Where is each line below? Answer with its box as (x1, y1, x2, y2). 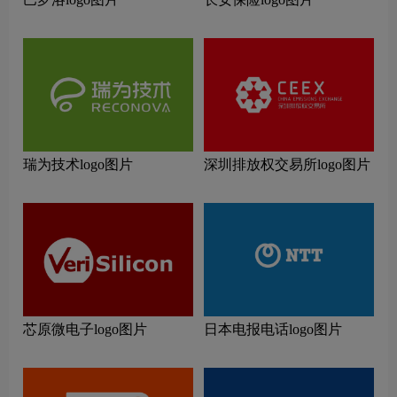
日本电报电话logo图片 (204, 322, 342, 338)
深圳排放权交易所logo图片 (204, 157, 370, 173)
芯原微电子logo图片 (23, 322, 147, 338)
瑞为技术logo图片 (23, 157, 133, 173)
